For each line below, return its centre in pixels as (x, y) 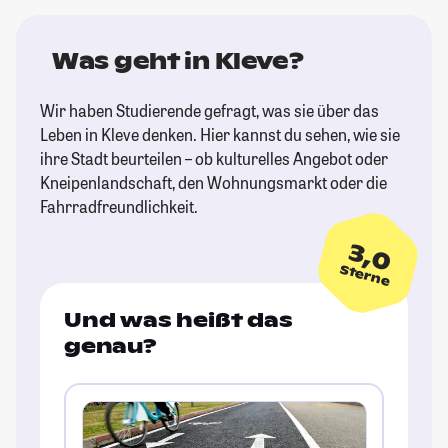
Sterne (365, 275)
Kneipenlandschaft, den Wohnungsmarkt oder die (213, 183)
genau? (110, 346)
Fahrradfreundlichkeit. (119, 207)
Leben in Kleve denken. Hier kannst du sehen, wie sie (220, 135)
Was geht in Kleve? (178, 61)
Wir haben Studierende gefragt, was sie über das (209, 111)
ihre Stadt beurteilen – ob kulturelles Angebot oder (214, 159)
